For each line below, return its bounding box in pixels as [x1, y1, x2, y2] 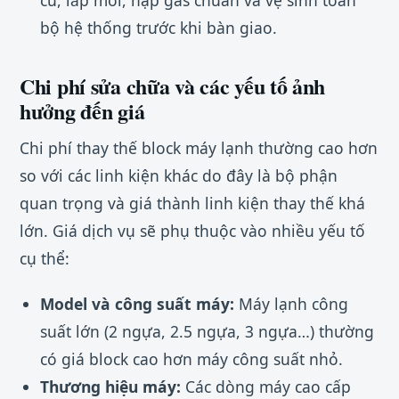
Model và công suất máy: [39, 292, 234, 314]
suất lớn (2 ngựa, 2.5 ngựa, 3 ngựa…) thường [39, 320, 374, 342]
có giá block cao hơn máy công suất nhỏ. [39, 347, 343, 370]
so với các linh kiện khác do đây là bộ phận [20, 165, 338, 187]
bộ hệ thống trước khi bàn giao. [39, 17, 277, 39]
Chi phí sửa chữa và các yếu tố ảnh [20, 70, 326, 102]
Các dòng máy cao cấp [180, 375, 351, 397]
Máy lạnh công [233, 292, 348, 314]
